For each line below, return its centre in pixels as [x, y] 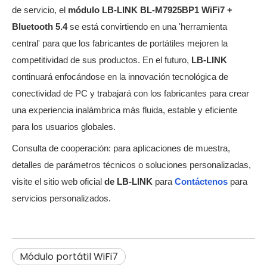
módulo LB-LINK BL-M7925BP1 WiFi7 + [150, 10]
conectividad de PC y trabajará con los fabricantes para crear [131, 93]
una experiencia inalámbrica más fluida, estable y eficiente [125, 110]
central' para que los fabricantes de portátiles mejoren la [120, 43]
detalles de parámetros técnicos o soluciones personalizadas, [131, 165]
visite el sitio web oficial [58, 181]
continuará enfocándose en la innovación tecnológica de [120, 77]
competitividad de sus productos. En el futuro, [102, 60]
